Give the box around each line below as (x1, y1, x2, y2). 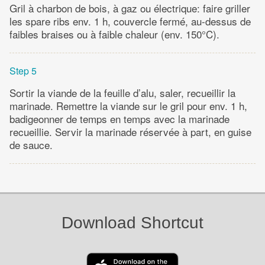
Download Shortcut (62, 214, 203, 232)
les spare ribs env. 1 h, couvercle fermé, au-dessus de (9, 13, 251, 28)
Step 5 (9, 63, 37, 77)
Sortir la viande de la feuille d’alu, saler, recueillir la (9, 85, 235, 100)
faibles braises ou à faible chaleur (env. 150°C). (9, 26, 219, 41)
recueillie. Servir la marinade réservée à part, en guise (9, 124, 251, 139)
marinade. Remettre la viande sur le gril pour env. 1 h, (9, 98, 247, 113)
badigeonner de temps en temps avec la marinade (9, 111, 230, 126)
